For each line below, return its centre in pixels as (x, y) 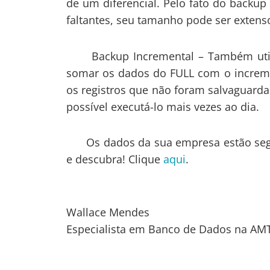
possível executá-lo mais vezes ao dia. (162, 106)
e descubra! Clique (115, 159)
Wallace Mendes (108, 212)
